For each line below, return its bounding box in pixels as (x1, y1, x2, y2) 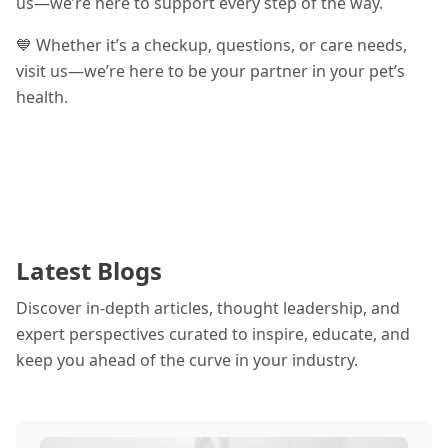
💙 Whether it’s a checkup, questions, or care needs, (16, 34, 407, 56)
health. (16, 86, 68, 108)
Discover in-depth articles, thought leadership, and (16, 297, 400, 319)
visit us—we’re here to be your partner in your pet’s (16, 60, 405, 82)
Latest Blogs (16, 254, 162, 287)
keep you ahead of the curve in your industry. (16, 349, 358, 371)
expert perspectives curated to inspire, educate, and (16, 323, 410, 345)
